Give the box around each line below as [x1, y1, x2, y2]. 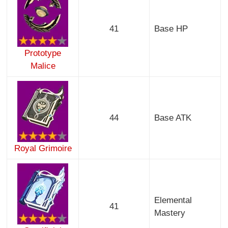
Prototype [24, 48, 62, 59]
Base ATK [154, 113, 191, 123]
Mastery [154, 208, 185, 218]
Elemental [154, 195, 192, 206]
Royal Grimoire [14, 144, 72, 154]
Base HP [154, 24, 188, 34]
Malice [30, 61, 55, 71]
